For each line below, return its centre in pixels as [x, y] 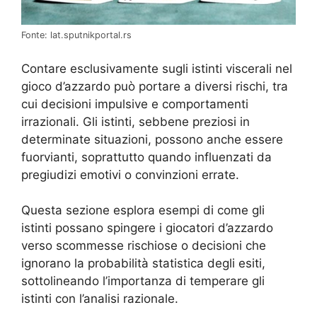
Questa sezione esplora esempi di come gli [143, 210]
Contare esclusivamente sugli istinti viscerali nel [157, 68]
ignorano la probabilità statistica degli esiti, [143, 263]
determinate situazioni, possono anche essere [152, 139]
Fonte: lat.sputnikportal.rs [76, 35]
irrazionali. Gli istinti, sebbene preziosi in [136, 121]
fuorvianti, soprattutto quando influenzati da [146, 157]
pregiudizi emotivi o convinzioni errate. [130, 174]
